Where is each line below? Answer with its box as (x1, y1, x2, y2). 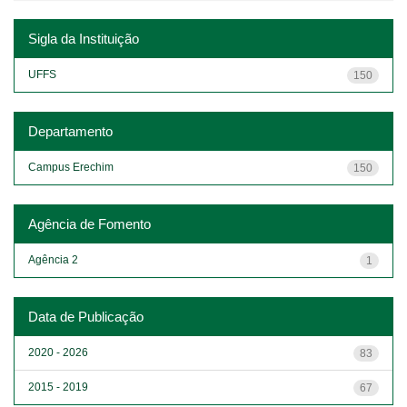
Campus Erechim (28, 160, 114, 174)
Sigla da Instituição (28, 30, 139, 46)
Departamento (28, 123, 113, 139)
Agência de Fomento (28, 215, 151, 232)
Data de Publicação (28, 308, 144, 324)
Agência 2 (28, 253, 78, 266)
